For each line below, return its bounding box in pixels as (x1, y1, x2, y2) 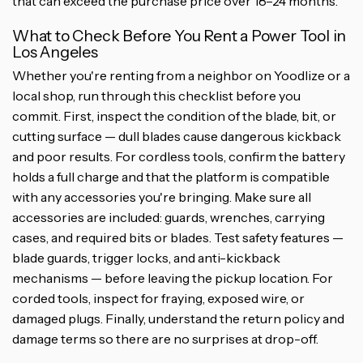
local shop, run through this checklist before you (12, 88, 301, 105)
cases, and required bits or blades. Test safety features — (12, 229, 344, 246)
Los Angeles (12, 42, 98, 62)
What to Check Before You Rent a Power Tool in (12, 26, 347, 46)
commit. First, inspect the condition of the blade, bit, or (12, 108, 336, 125)
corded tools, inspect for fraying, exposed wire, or (12, 290, 305, 307)
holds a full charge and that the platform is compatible (12, 169, 330, 186)
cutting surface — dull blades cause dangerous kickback (12, 128, 341, 145)
